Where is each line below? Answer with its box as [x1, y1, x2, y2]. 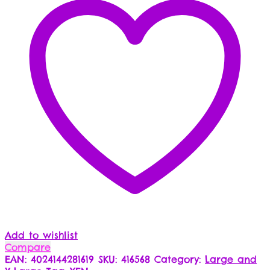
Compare [5, 240, 51, 253]
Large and [205, 253, 257, 265]
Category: [154, 253, 205, 265]
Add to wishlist [5, 228, 78, 241]
